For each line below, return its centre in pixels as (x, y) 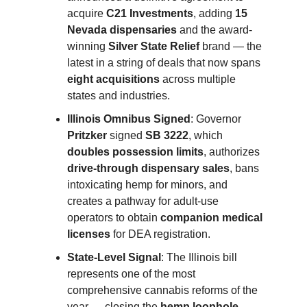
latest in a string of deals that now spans (164, 63)
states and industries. (119, 96)
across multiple (198, 79)
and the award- (214, 30)
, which (206, 136)
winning (88, 47)
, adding (214, 14)
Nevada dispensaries (122, 30)
